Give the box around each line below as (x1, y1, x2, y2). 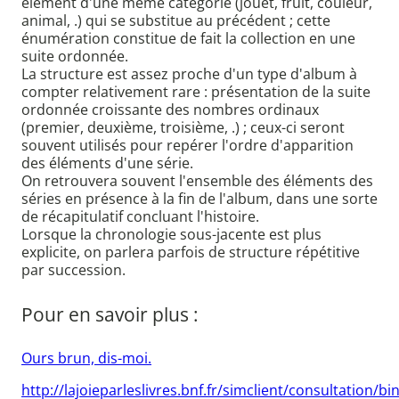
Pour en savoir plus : (21, 301, 199, 327)
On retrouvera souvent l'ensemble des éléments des (21, 171, 373, 191)
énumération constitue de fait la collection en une (21, 28, 355, 49)
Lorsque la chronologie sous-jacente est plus (21, 224, 322, 245)
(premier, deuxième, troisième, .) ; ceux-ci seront (21, 118, 345, 138)
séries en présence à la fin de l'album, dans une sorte (21, 189, 378, 209)
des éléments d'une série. (21, 153, 193, 174)
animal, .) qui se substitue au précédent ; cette (21, 11, 330, 31)
